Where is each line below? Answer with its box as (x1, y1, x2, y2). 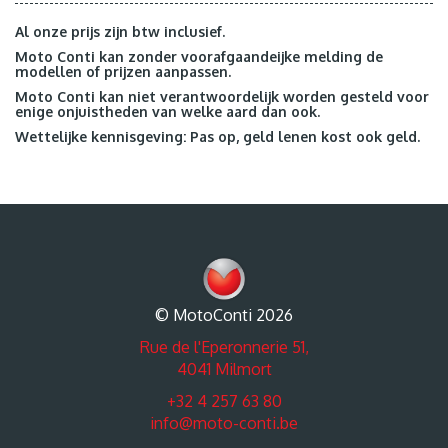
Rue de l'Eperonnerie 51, (139, 337, 309, 358)
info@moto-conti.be (150, 413, 298, 434)
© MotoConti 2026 (155, 305, 293, 326)
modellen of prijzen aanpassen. (15, 62, 231, 80)
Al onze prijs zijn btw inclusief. (15, 22, 225, 40)
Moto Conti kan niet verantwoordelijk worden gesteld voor (15, 87, 429, 105)
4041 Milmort (176, 359, 272, 380)
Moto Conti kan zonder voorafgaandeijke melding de (15, 47, 383, 65)
